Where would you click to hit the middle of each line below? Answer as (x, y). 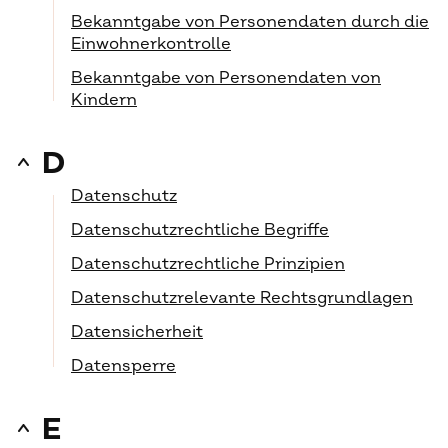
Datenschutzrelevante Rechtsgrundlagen (242, 298)
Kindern (104, 100)
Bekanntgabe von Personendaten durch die (250, 22)
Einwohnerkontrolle (151, 44)
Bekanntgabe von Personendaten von (226, 78)
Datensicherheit (137, 332)
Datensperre (123, 366)
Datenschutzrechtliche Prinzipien (208, 264)
